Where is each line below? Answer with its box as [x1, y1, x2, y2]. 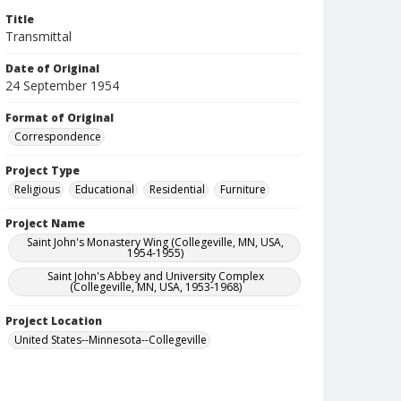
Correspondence [14, 129, 101, 144]
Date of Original [5, 61, 99, 76]
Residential [149, 182, 205, 197]
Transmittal [5, 28, 72, 45]
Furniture [220, 182, 266, 197]
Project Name [5, 216, 85, 231]
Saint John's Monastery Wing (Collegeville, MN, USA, [27, 235, 285, 250]
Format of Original [5, 110, 114, 125]
